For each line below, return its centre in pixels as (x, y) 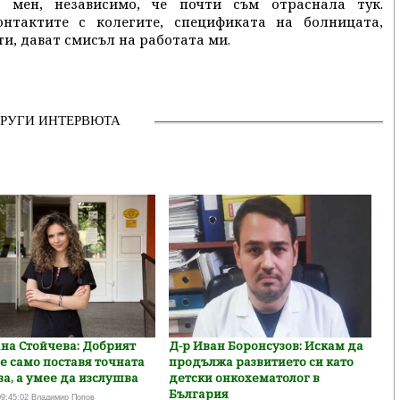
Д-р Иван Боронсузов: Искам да (266, 346)
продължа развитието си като (261, 362)
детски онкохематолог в (244, 378)
